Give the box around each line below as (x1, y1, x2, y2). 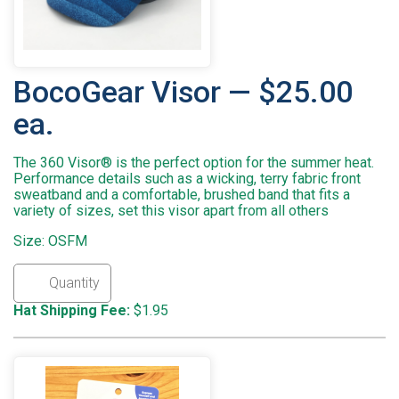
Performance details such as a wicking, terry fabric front (13, 170, 361, 188)
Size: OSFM (13, 232, 87, 250)
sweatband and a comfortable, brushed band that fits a (13, 186, 350, 204)
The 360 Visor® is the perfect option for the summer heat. (13, 154, 374, 172)
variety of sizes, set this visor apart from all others (13, 202, 329, 220)
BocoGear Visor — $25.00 (13, 75, 353, 110)
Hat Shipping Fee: (13, 302, 130, 320)
